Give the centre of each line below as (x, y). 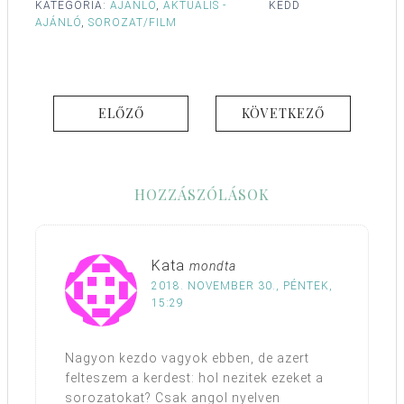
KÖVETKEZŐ (283, 113)
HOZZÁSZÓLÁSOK (202, 194)
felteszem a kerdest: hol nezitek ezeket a (194, 377)
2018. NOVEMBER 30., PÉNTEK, (242, 285)
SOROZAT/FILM (133, 22)
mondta (213, 266)
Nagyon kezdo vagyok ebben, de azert (187, 358)
